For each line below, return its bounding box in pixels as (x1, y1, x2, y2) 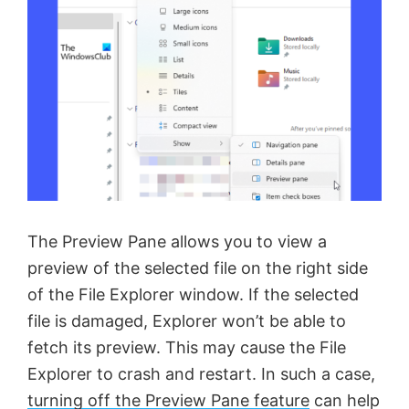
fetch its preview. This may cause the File (27, 338, 346, 358)
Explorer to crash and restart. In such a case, (27, 364, 375, 384)
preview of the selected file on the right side (27, 258, 368, 278)
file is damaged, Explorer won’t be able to (27, 311, 346, 331)
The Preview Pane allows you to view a (27, 232, 327, 252)
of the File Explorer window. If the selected (27, 285, 359, 305)
